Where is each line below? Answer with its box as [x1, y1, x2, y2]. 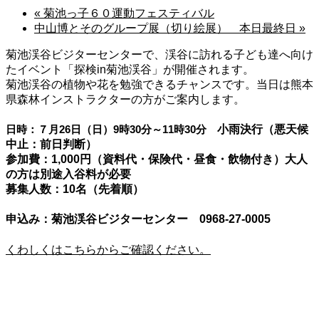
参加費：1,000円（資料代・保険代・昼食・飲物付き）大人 [6, 153, 308, 166]
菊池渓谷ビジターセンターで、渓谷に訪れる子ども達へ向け [6, 48, 313, 61]
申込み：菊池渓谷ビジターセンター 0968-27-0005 [6, 213, 271, 226]
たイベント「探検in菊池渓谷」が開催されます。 [6, 63, 254, 75]
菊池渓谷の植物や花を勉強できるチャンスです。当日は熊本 [6, 78, 313, 90]
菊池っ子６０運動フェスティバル [41, 6, 214, 19]
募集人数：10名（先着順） [6, 183, 144, 196]
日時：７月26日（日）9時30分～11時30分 [6, 123, 217, 136]
